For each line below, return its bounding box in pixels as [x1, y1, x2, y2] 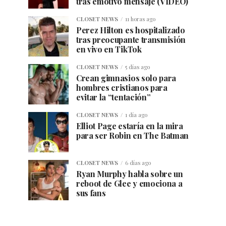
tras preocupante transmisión [76, 34, 186, 45]
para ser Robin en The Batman [76, 130, 189, 141]
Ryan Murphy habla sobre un [76, 168, 183, 180]
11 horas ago [125, 15, 155, 23]
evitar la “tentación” [76, 92, 151, 103]
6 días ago [125, 159, 151, 167]
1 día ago [125, 111, 147, 119]
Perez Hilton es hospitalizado [76, 25, 185, 36]
